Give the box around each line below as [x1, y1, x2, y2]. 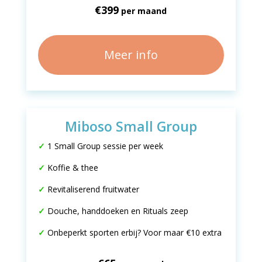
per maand [119, 5, 167, 16]
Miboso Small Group [64, 117, 197, 136]
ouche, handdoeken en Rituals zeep [53, 205, 188, 216]
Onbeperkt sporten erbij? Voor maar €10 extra [47, 227, 222, 238]
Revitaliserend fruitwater [47, 184, 139, 195]
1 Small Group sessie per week [44, 140, 163, 151]
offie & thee [52, 162, 98, 173]
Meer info [104, 47, 158, 63]
